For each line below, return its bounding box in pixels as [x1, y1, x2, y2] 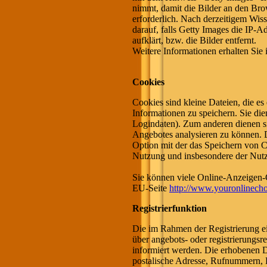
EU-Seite [132, 183, 169, 193]
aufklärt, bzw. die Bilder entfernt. [132, 35, 256, 45]
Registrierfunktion [132, 203, 207, 213]
